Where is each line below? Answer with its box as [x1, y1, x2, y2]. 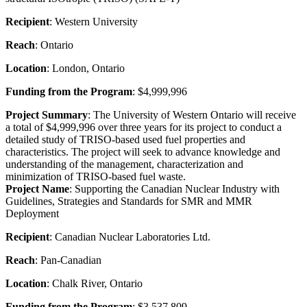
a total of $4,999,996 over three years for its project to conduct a [5, 121, 282, 133]
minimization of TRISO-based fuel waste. [5, 170, 186, 182]
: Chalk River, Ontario [47, 277, 143, 289]
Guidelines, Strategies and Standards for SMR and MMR [5, 195, 252, 207]
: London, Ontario [47, 62, 125, 74]
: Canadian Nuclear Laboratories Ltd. [49, 230, 210, 243]
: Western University [49, 15, 138, 27]
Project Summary [5, 108, 88, 121]
